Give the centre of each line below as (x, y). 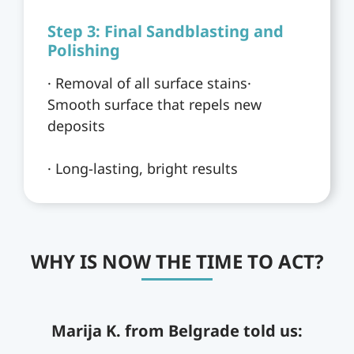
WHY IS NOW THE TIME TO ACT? (177, 261)
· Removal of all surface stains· (149, 83)
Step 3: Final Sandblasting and (166, 31)
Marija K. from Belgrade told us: (177, 330)
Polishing (84, 50)
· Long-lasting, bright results (143, 168)
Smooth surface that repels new (154, 104)
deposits (76, 125)
